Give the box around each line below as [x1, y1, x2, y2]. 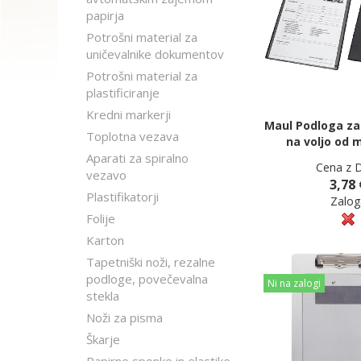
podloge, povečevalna [86, 271, 208, 287]
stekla [86, 288, 119, 304]
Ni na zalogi [268, 276, 321, 291]
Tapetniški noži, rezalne [86, 254, 215, 270]
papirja [86, 7, 124, 23]
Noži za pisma [86, 309, 163, 326]
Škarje [86, 331, 120, 347]
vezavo [86, 167, 127, 183]
